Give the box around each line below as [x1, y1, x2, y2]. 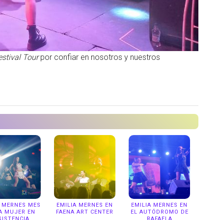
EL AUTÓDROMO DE [130, 209, 189, 215]
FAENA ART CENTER [56, 209, 113, 215]
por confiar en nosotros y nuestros [38, 53, 160, 62]
